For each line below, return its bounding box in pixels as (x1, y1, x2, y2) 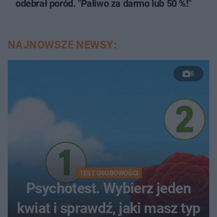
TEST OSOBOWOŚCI (79, 169, 138, 177)
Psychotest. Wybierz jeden (26, 180, 191, 197)
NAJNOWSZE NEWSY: (8, 39, 117, 51)
